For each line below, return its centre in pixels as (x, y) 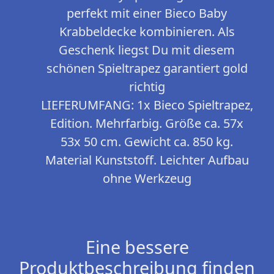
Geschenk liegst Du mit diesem (147, 50)
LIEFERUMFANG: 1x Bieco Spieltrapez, (147, 105)
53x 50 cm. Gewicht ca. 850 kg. (147, 142)
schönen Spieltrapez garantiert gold (147, 68)
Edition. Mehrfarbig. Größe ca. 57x (147, 124)
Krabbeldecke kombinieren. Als (147, 32)
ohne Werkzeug (147, 179)
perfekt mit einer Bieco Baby (147, 13)
